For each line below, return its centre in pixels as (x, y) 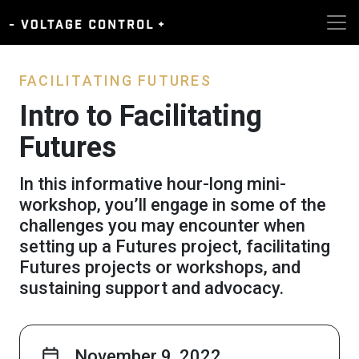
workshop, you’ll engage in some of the (173, 204)
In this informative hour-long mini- (153, 184)
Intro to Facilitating (141, 116)
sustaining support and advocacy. (151, 288)
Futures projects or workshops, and (160, 267)
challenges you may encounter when (162, 225)
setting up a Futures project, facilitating (175, 246)
